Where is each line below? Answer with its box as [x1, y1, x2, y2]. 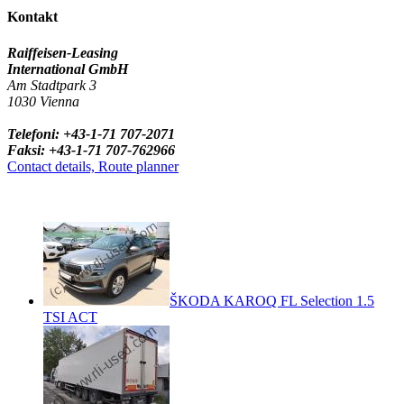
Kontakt [7, 9, 58, 25]
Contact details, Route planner [7, 158, 179, 174]
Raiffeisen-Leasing [7, 44, 118, 60]
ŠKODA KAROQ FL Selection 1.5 [170, 292, 374, 308]
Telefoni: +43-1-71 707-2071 [7, 125, 175, 142]
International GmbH [7, 60, 128, 77]
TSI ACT [43, 308, 97, 325]
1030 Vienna [7, 93, 79, 109]
